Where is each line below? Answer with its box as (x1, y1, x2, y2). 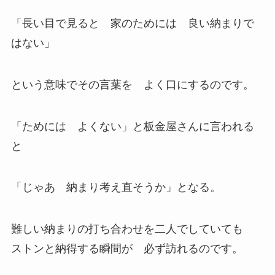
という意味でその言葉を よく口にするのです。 (10, 78, 254, 91)
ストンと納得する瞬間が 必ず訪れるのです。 (10, 242, 243, 255)
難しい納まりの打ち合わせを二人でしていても (10, 223, 254, 236)
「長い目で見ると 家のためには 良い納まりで (10, 17, 254, 29)
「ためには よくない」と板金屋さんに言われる (10, 120, 254, 133)
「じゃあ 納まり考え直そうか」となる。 (10, 181, 221, 194)
